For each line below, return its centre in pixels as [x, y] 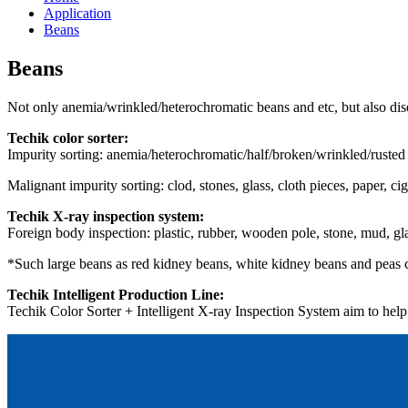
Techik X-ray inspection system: [106, 216]
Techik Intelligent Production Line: [116, 294]
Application [77, 13]
